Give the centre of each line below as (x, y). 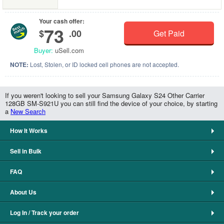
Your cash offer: (62, 21)
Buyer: (43, 50)
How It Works (29, 131)
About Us (23, 192)
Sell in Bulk (26, 151)
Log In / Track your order (44, 213)
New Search (28, 111)
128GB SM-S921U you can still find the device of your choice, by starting (111, 103)
